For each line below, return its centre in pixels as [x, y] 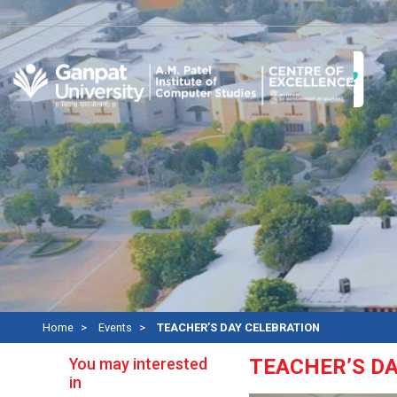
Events [115, 327]
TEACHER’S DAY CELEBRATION [238, 327]
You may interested [138, 364]
